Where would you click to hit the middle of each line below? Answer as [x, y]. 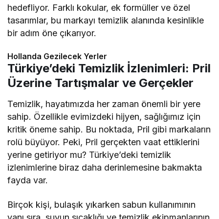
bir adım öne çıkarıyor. [52, 33]
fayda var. [28, 180]
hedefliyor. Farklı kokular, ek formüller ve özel [99, 8]
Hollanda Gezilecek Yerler [57, 56]
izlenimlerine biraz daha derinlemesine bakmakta [105, 168]
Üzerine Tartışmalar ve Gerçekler [100, 83]
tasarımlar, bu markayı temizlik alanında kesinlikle [106, 21]
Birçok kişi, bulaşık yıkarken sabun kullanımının [102, 205]
